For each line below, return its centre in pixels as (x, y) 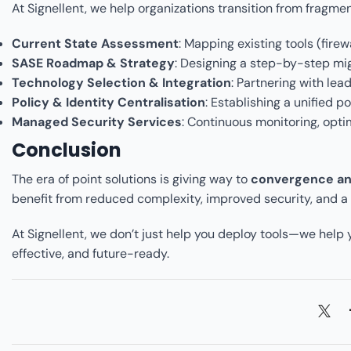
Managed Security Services (97, 122)
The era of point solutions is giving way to (131, 179)
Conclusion (67, 150)
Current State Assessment (95, 44)
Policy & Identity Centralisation (109, 103)
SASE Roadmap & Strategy (93, 63)
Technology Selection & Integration (121, 83)
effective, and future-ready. (90, 253)
